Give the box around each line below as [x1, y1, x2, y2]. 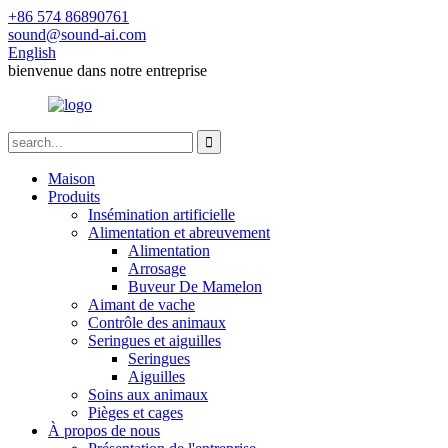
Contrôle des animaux [88, 314, 226, 331]
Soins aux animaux [88, 386, 208, 403]
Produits [48, 188, 100, 205]
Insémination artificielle [88, 206, 235, 223]
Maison [48, 170, 95, 187]
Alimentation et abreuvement [88, 224, 270, 241]
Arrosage [128, 260, 186, 277]
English [8, 44, 56, 61]
